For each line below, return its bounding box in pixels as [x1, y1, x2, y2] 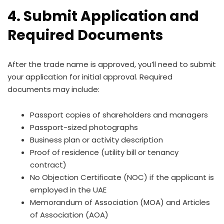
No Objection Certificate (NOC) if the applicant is [30, 172, 214, 182]
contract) [30, 159, 66, 170]
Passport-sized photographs [30, 122, 138, 132]
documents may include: [7, 84, 99, 94]
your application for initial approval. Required [7, 71, 172, 82]
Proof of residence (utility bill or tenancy [30, 147, 178, 157]
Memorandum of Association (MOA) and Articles [30, 197, 210, 207]
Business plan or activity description [30, 134, 163, 145]
